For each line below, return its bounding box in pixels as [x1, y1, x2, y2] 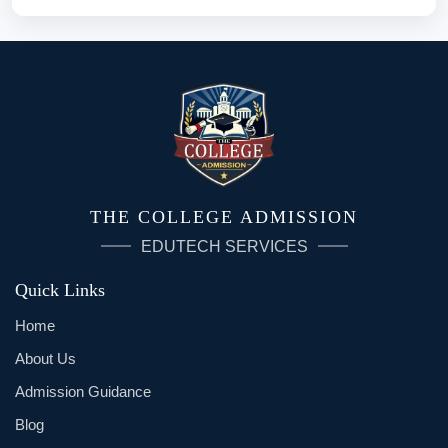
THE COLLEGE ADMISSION [90, 206, 358, 227]
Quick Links [15, 279, 105, 300]
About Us [15, 349, 76, 367]
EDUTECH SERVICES [140, 237, 308, 255]
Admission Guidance [15, 382, 151, 400]
